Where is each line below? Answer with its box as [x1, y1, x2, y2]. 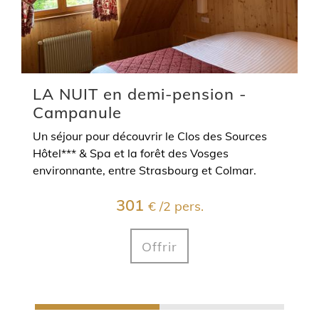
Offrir [142, 238, 177, 254]
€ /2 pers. [147, 198, 204, 214]
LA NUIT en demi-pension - [33, 84, 246, 105]
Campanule [33, 103, 122, 123]
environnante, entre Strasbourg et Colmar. [33, 163, 256, 178]
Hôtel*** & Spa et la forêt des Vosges [33, 146, 114, 161]
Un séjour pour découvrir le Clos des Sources [33, 129, 165, 144]
